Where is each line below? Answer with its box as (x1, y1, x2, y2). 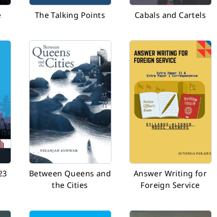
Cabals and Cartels (134, 10, 206, 20)
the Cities (52, 180, 88, 190)
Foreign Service (140, 180, 200, 190)
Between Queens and (29, 168, 111, 179)
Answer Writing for (133, 168, 207, 179)
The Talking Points (34, 10, 106, 20)
